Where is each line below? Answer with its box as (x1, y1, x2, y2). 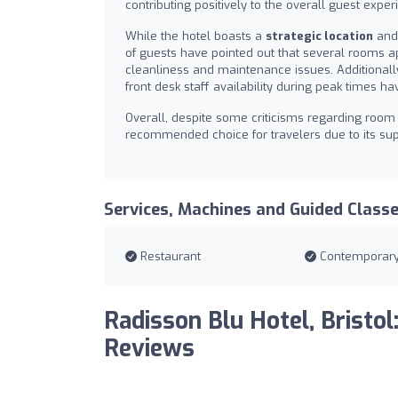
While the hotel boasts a (125, 28, 266, 44)
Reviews (104, 333, 195, 365)
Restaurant (137, 249, 201, 265)
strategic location (266, 28, 373, 44)
